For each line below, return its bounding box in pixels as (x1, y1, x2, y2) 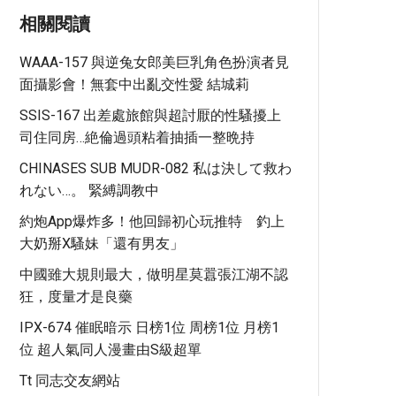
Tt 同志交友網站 (19, 372, 120, 389)
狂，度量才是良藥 (19, 288, 133, 305)
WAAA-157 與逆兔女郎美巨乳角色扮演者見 (19, 54, 289, 71)
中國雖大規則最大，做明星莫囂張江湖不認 (19, 266, 288, 283)
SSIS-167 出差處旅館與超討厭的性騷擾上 (19, 107, 281, 124)
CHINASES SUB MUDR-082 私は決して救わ (19, 160, 292, 177)
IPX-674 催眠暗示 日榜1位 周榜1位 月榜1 (19, 319, 279, 336)
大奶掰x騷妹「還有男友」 (19, 235, 184, 252)
